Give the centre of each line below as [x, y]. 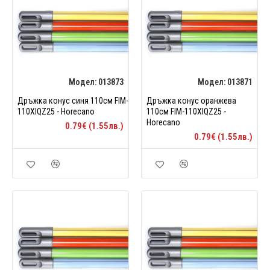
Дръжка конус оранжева [191, 100]
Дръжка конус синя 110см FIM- [73, 100]
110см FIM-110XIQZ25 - [186, 111]
